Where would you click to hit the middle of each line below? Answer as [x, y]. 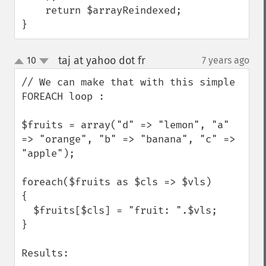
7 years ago [226, 60]
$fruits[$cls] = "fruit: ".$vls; [27, 210]
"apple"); [48, 153]
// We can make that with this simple [128, 82]
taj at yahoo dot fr [102, 61]
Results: [48, 253]
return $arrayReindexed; [33, 10]
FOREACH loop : [66, 96]
